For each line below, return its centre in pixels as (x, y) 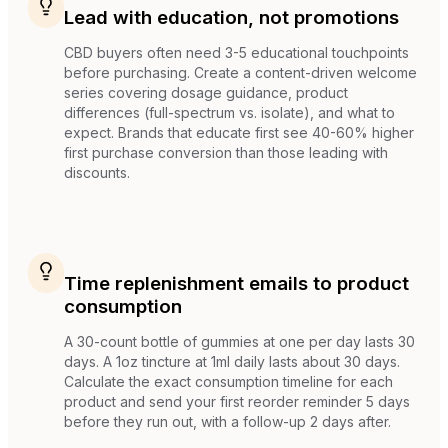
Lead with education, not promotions (231, 18)
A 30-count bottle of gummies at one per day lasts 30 (239, 342)
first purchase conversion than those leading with (226, 153)
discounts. (97, 173)
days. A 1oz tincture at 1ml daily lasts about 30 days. (232, 362)
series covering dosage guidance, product (206, 93)
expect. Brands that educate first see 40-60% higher (239, 133)
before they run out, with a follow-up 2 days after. (227, 422)
